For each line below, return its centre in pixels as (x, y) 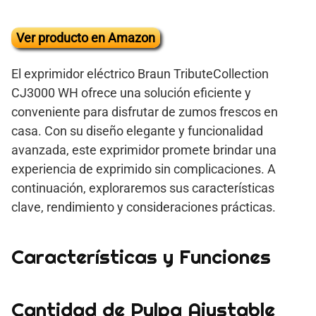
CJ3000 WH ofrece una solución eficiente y (131, 92)
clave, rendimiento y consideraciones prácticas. (144, 207)
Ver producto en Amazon (86, 37)
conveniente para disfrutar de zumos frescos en (145, 111)
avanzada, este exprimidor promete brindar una (144, 150)
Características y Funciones (141, 256)
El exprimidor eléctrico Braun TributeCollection (140, 73)
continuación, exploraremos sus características (143, 188)
